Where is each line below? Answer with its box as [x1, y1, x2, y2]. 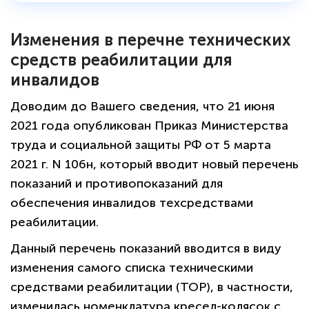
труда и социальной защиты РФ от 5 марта [10, 137, 271, 153]
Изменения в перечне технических [10, 30, 290, 50]
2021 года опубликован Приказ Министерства [10, 118, 288, 134]
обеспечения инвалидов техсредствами [10, 195, 253, 211]
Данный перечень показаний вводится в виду [10, 241, 281, 257]
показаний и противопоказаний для [10, 176, 223, 192]
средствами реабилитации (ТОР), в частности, [10, 279, 293, 295]
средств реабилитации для [10, 50, 232, 70]
